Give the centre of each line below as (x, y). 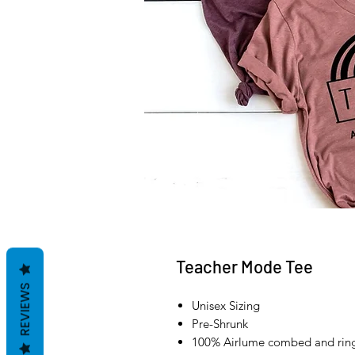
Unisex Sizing (226, 306)
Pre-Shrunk (220, 324)
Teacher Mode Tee (244, 267)
